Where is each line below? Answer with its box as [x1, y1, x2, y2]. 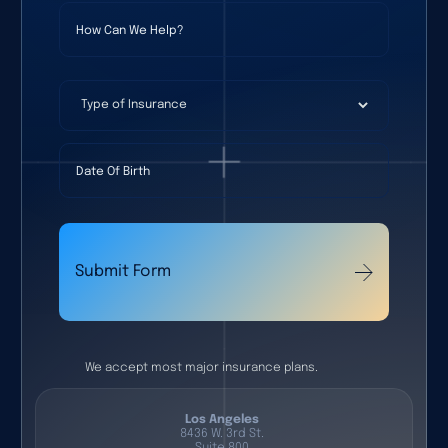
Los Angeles [184, 412, 259, 426]
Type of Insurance [75, 99, 216, 117]
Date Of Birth [58, 145, 158, 162]
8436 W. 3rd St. [179, 426, 264, 440]
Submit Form [74, 262, 171, 280]
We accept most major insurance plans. [84, 361, 318, 374]
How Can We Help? [58, 3, 201, 21]
